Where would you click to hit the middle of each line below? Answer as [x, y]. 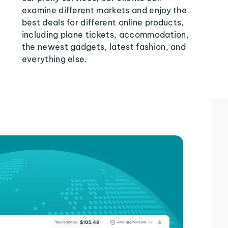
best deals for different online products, [103, 22]
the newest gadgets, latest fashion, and [104, 47]
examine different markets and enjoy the [104, 10]
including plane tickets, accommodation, [105, 35]
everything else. [54, 59]
